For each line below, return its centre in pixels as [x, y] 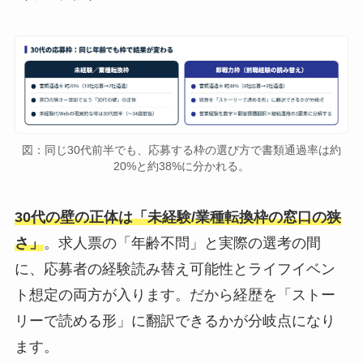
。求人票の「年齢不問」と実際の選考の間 [182, 243]
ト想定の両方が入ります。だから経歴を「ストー [175, 295]
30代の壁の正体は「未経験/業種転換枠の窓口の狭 [177, 217]
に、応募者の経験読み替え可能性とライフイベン [175, 269]
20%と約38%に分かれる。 [181, 167]
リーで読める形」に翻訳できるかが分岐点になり [175, 320]
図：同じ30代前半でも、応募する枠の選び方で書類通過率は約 [181, 150]
